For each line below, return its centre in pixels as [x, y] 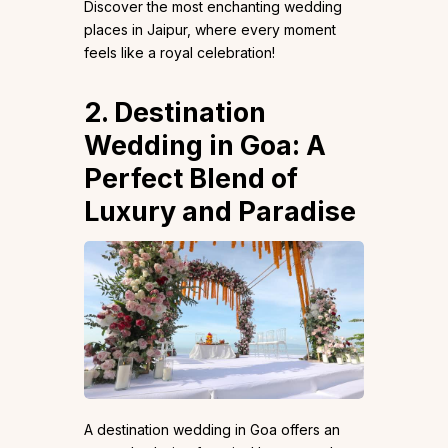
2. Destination [175, 113]
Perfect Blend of [191, 179]
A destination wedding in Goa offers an [212, 430]
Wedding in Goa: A [205, 146]
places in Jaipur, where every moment [210, 30]
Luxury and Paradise [220, 212]
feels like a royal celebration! [179, 53]
